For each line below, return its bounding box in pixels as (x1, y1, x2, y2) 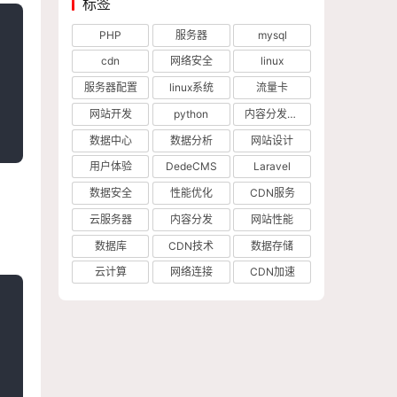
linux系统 (168, 81, 214, 95)
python (174, 106, 209, 121)
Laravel (253, 160, 292, 174)
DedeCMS (165, 160, 217, 174)
